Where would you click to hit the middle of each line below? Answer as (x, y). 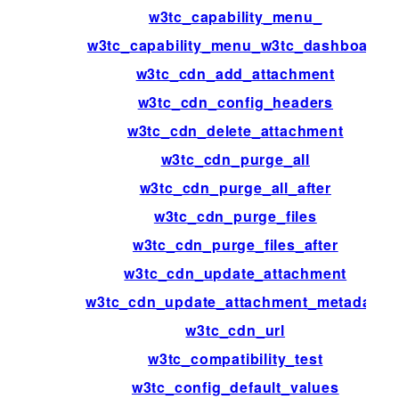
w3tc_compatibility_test (236, 358)
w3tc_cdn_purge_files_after (235, 244)
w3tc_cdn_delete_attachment (235, 130)
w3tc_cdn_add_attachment (235, 73)
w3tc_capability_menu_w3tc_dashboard (235, 45)
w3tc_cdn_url (236, 330)
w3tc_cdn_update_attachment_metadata (236, 301)
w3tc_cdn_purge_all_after (235, 187)
